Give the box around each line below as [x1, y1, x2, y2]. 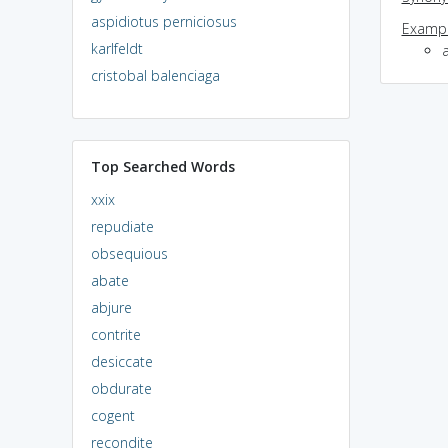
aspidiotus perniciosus [90, 11, 237, 31]
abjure [90, 297, 132, 317]
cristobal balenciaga [90, 65, 220, 85]
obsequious [90, 243, 168, 263]
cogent [90, 405, 135, 425]
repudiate [90, 216, 154, 236]
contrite [90, 324, 141, 344]
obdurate [90, 378, 152, 398]
